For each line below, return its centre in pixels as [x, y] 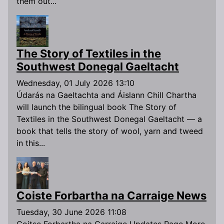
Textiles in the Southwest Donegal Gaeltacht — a [109, 119]
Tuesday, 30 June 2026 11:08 [71, 212]
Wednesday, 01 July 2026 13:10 [75, 83]
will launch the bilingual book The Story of [96, 107]
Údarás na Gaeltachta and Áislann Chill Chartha [106, 95]
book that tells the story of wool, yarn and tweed [110, 131]
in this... [31, 143]
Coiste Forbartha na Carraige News [111, 196]
